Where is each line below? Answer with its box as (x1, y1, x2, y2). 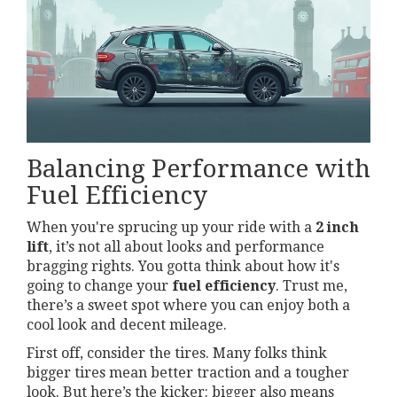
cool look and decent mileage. (27, 315, 227, 333)
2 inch (315, 218, 359, 236)
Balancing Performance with (27, 153, 370, 183)
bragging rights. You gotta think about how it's (27, 257, 339, 275)
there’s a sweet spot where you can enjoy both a (27, 296, 350, 314)
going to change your (27, 276, 172, 294)
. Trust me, (276, 276, 347, 294)
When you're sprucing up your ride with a (27, 218, 315, 236)
